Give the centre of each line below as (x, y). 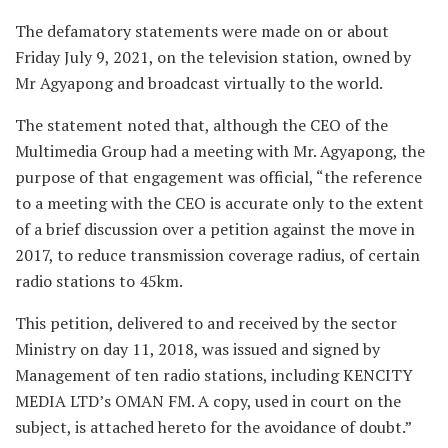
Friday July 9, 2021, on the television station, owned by (213, 56)
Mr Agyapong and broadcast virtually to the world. (199, 82)
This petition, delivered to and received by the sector (206, 322)
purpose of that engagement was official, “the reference (218, 176)
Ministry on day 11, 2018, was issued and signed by (197, 348)
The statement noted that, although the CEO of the (201, 124)
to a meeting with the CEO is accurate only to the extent (219, 202)
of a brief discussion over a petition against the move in (215, 228)
